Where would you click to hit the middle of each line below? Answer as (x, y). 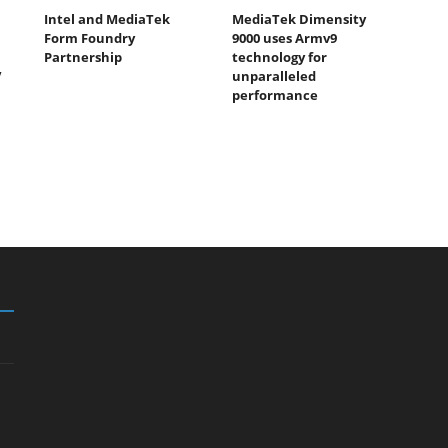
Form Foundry (89, 37)
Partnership (83, 56)
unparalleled (273, 75)
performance (274, 94)
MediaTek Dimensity (298, 18)
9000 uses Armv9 (284, 37)
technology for (279, 56)
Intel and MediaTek (107, 18)
